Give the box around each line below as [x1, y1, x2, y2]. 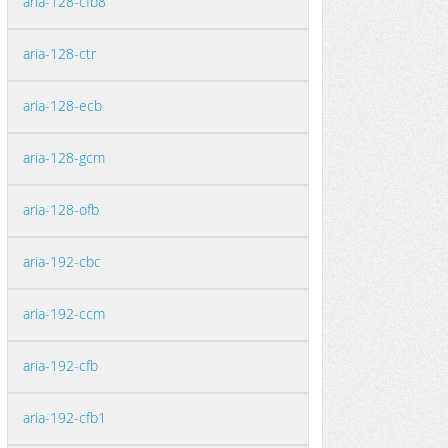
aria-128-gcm [23, 148, 105, 167]
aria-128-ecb [23, 96, 102, 115]
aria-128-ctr [23, 44, 96, 63]
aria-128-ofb [23, 200, 99, 219]
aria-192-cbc [23, 252, 101, 271]
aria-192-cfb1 [23, 408, 106, 427]
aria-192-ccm [23, 304, 105, 323]
